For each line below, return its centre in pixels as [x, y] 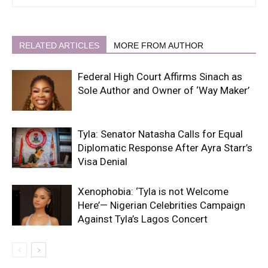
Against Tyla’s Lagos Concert [143, 219]
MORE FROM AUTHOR [159, 45]
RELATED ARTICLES [59, 45]
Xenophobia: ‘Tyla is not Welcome [153, 191]
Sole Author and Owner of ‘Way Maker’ [164, 90]
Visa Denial [103, 161]
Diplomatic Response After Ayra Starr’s [165, 147]
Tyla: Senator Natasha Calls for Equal [160, 134]
